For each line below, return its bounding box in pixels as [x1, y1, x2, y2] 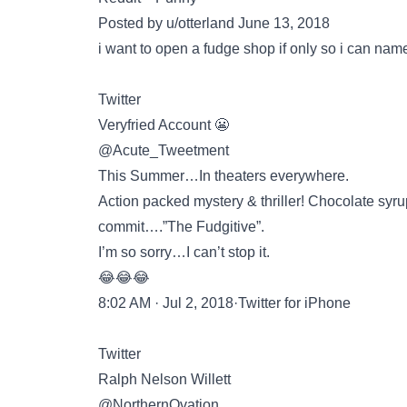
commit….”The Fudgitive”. [98, 219, 264, 234]
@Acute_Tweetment [98, 143, 229, 158]
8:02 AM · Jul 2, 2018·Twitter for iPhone [98, 295, 351, 311]
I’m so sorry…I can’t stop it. [98, 244, 270, 260]
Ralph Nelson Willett [98, 372, 231, 387]
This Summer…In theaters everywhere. [98, 168, 349, 184]
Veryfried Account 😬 [98, 117, 229, 133]
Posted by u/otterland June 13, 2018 [98, 15, 330, 31]
